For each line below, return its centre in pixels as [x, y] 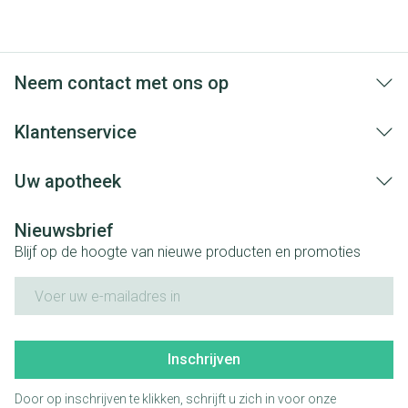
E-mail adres [56, 285]
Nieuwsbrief [64, 231]
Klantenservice [76, 133]
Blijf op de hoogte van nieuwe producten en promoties [188, 252]
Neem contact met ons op [122, 83]
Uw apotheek [68, 182]
